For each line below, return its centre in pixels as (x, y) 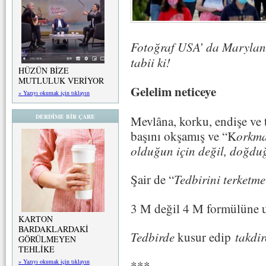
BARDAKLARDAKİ (53, 229)
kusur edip (205, 237)
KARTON (36, 219)
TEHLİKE (37, 249)
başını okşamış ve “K (183, 136)
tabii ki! (151, 63)
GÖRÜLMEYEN (47, 239)
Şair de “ (152, 180)
